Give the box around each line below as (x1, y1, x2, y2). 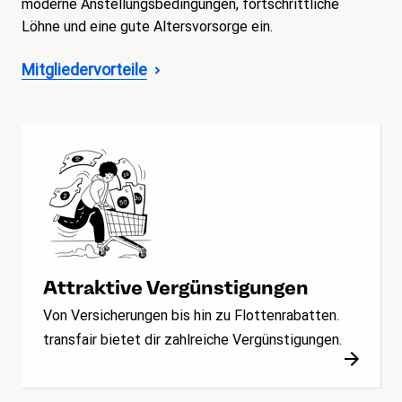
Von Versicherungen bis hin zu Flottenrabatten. (43, 307, 339, 325)
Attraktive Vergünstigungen (43, 275, 309, 301)
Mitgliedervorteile (22, 60, 147, 80)
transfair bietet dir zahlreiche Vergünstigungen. (43, 331, 342, 349)
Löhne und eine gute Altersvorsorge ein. (22, 18, 273, 36)
